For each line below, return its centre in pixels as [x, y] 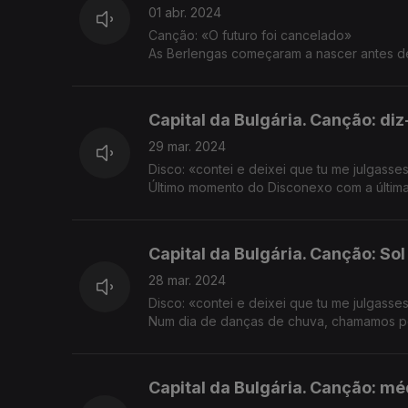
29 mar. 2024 [187, 147]
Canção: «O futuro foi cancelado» [250, 36]
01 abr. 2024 [185, 13]
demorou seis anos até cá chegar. [250, 72]
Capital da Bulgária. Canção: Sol [277, 254]
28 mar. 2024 [187, 280]
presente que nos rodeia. [225, 206]
